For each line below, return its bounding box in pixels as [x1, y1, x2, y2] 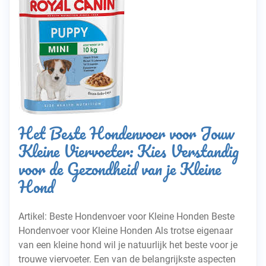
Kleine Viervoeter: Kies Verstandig [18, 138, 239, 164]
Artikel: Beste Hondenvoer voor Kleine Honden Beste [18, 211, 235, 222]
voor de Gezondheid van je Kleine [18, 156, 221, 182]
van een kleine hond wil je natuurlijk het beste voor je [18, 239, 237, 251]
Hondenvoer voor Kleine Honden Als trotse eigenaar [18, 225, 233, 236]
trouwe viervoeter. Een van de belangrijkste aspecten [18, 254, 236, 265]
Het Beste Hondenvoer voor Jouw [18, 120, 235, 146]
